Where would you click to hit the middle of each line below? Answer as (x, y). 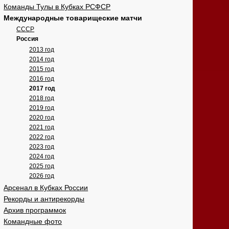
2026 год (42, 176)
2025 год (42, 166)
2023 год (42, 147)
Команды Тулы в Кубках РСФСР (57, 7)
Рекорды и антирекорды (44, 199)
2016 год (42, 79)
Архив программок (35, 210)
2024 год (42, 157)
